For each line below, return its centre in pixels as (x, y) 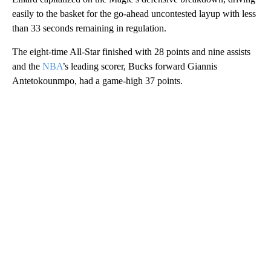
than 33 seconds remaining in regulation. (89, 28)
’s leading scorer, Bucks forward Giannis (140, 66)
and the (27, 66)
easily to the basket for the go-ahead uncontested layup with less (134, 13)
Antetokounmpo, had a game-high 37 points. (97, 80)
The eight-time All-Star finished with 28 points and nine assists (131, 51)
